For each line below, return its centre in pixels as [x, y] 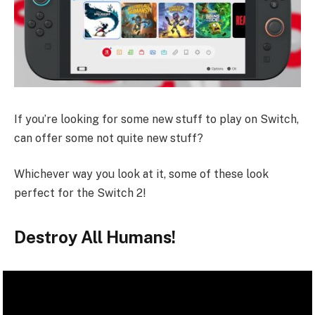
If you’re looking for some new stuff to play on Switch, [156, 119]
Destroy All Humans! [95, 237]
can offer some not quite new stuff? [109, 138]
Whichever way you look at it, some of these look [141, 174]
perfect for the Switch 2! [80, 193]
